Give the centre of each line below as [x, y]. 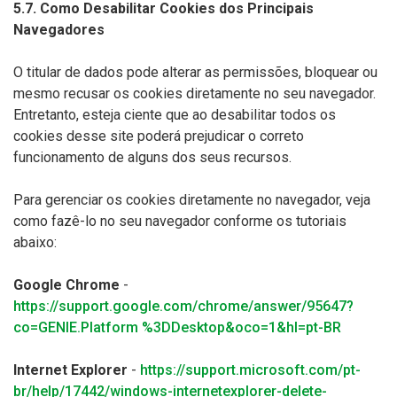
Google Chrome [66, 285]
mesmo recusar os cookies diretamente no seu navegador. [195, 93]
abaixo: [35, 242]
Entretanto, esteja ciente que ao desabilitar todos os [175, 115]
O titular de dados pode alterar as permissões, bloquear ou [195, 72]
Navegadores [59, 30]
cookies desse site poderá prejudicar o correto [159, 136]
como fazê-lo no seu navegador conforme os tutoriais [180, 221]
